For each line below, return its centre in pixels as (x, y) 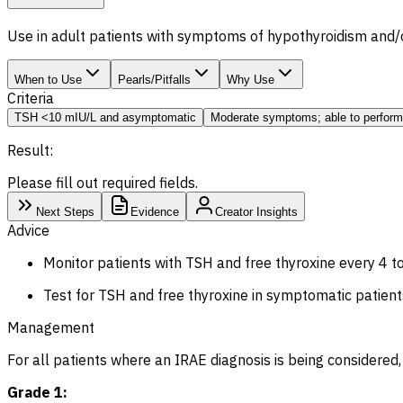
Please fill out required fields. (103, 182)
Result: (30, 150)
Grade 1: (37, 392)
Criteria (31, 98)
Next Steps (65, 211)
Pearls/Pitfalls (154, 79)
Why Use (251, 79)
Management (51, 327)
